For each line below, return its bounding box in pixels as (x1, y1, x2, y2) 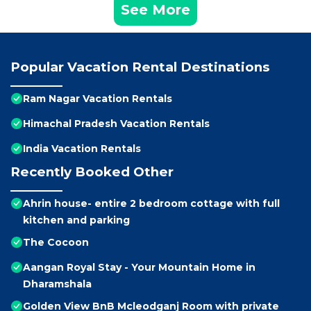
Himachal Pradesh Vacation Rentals (23, 117, 210, 131)
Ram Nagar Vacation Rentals (23, 92, 172, 106)
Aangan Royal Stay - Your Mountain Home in (23, 261, 255, 274)
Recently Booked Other (10, 164, 174, 180)
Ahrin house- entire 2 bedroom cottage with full (23, 197, 280, 210)
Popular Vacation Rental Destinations (10, 59, 269, 76)
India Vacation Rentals (23, 142, 141, 155)
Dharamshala (23, 278, 92, 291)
